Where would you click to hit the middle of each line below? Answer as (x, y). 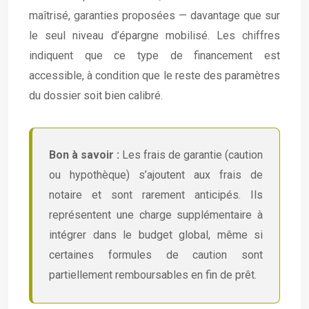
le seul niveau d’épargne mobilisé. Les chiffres (154, 36)
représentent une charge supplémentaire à (156, 215)
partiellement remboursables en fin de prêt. (153, 275)
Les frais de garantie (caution (191, 155)
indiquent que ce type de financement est (154, 56)
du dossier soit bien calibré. (96, 96)
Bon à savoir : (84, 155)
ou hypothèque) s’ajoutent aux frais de (156, 175)
